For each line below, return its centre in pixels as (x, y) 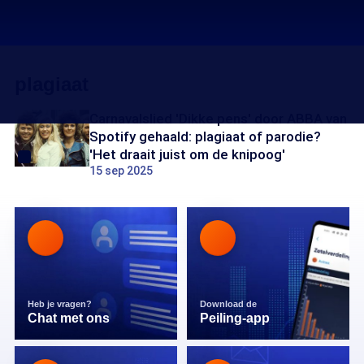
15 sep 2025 (121, 171)
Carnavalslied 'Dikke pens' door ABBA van (218, 119)
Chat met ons (69, 318)
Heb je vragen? (61, 304)
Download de (230, 304)
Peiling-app (235, 318)
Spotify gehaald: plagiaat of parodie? (205, 136)
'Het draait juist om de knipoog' (187, 154)
